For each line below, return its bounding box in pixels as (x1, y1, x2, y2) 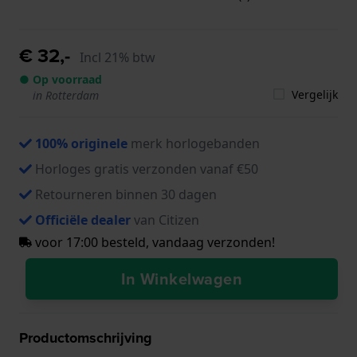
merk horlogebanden (127, 134, 260, 152)
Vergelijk (292, 86, 338, 102)
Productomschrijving (19, 327, 152, 348)
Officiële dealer (35, 210, 131, 229)
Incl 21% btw (80, 48, 155, 66)
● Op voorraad (19, 71, 102, 87)
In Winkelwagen (121, 266, 242, 290)
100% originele (35, 134, 127, 152)
